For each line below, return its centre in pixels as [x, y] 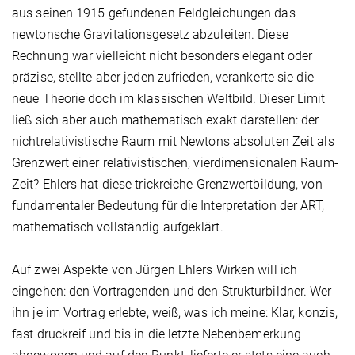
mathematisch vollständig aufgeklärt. [118, 227]
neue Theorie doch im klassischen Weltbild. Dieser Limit [169, 99]
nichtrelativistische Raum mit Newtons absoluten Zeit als [173, 142]
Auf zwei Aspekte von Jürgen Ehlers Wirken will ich [155, 270]
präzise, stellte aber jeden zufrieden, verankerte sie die [163, 78]
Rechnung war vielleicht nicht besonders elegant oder [162, 56]
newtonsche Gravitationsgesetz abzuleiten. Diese [150, 35]
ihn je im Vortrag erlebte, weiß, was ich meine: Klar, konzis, [175, 313]
